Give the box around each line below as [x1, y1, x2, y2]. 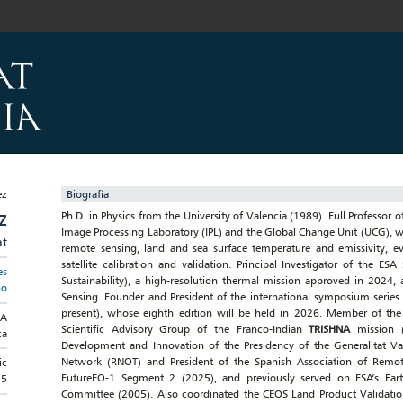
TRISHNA [309, 322, 358, 336]
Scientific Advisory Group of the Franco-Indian [61, 322, 309, 336]
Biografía [67, 187, 109, 201]
